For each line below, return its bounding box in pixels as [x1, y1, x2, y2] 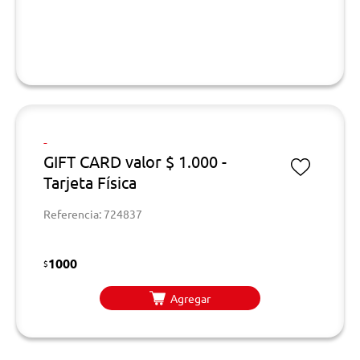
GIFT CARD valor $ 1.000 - [43, 151, 227, 171]
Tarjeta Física [43, 172, 137, 192]
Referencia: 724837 [43, 207, 142, 221]
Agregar [170, 290, 211, 305]
